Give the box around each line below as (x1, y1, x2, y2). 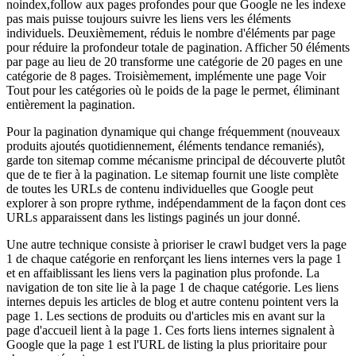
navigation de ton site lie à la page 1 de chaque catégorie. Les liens (6, 280, 339, 294)
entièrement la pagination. (6, 97, 135, 111)
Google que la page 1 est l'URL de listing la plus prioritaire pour (6, 337, 327, 351)
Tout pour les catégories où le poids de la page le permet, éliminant (6, 83, 339, 97)
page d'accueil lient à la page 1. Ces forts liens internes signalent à (6, 323, 335, 337)
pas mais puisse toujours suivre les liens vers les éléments (6, 11, 291, 25)
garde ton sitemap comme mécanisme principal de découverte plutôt (6, 153, 345, 167)
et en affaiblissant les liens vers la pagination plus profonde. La (6, 265, 319, 280)
